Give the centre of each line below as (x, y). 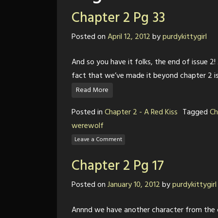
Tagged (196, 112)
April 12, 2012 (129, 37)
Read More (92, 90)
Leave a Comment (98, 139)
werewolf (88, 126)
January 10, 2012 (134, 185)
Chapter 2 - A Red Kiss (141, 112)
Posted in (88, 112)
